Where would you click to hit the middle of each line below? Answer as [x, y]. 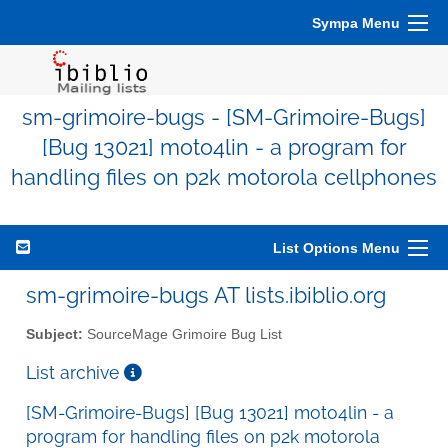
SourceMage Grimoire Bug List [182, 334]
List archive [75, 372]
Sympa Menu [356, 23]
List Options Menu [336, 248]
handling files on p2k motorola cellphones [224, 177]
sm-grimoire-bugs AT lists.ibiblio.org [206, 295]
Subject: [54, 334]
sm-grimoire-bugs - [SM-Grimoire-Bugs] [224, 117]
